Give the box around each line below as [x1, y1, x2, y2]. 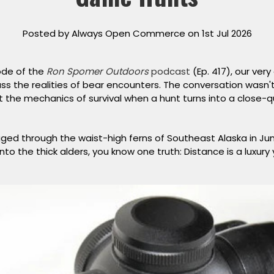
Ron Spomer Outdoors [46, 64, 149, 78]
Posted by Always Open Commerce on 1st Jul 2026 [22, 26, 252, 40]
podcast [149, 64, 191, 78]
